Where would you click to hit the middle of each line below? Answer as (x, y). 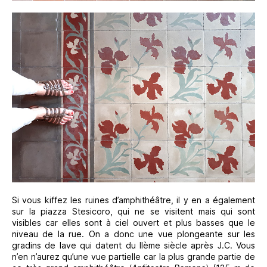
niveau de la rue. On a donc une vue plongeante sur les (133, 234)
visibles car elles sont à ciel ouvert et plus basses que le (133, 223)
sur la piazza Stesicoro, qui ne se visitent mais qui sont (133, 212)
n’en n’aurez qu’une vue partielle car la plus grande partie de (133, 257)
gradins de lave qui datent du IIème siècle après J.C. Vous (133, 246)
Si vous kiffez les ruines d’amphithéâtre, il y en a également (133, 200)
